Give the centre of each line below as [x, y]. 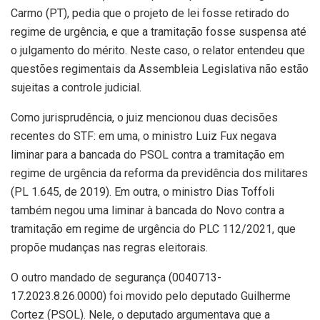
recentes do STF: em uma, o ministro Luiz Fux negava [144, 136]
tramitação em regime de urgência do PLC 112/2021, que [153, 229]
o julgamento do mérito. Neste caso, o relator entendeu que [158, 51]
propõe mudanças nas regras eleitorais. [109, 248]
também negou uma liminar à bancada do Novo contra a [147, 211]
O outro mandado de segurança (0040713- [116, 278]
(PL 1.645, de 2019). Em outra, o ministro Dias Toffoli [142, 192]
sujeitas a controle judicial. [76, 88]
